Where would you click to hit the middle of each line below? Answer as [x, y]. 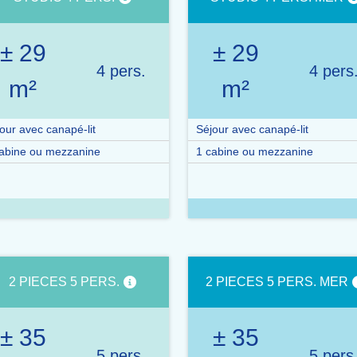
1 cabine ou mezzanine [255, 151]
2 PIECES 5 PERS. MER [277, 282]
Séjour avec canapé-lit [252, 129]
